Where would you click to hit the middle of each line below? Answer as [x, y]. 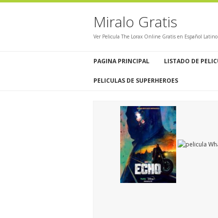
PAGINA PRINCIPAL [121, 61]
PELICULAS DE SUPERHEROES [136, 81]
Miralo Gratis [135, 22]
